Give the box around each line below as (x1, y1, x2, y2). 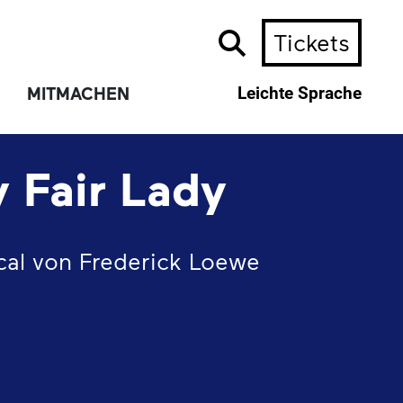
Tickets (273, 28, 351, 58)
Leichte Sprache (237, 84, 363, 104)
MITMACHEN (26, 84, 130, 105)
